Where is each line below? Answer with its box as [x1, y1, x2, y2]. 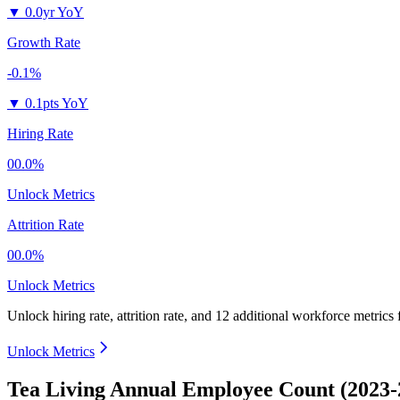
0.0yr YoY [25, 4, 84, 21]
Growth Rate [7, 35, 80, 51]
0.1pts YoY [25, 96, 88, 112]
